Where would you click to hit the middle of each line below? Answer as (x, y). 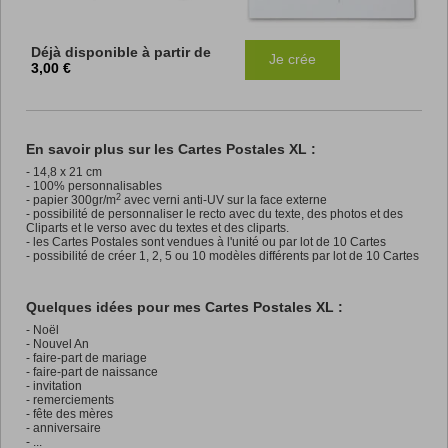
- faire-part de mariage (86, 358)
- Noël (42, 330)
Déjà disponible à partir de (121, 52)
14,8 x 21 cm (67, 172)
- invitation (54, 386)
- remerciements (70, 400)
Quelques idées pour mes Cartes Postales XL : (184, 307)
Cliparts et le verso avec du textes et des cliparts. (157, 228)
